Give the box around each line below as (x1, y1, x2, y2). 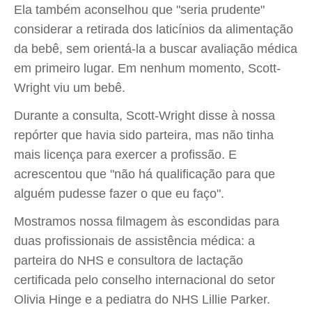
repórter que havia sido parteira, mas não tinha (14, 128, 274, 142)
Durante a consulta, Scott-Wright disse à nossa (14, 109, 275, 123)
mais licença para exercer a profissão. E (14, 148, 237, 162)
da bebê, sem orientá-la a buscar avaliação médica (14, 42, 297, 56)
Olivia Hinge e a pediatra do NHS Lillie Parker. (14, 292, 270, 306)
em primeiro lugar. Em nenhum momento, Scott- (14, 61, 281, 75)
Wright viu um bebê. (14, 81, 125, 95)
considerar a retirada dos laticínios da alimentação (14, 22, 293, 36)
